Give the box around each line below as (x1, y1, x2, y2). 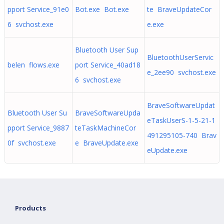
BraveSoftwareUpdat (146, 100, 215, 110)
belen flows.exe (7, 60, 59, 69)
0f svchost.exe (7, 138, 56, 147)
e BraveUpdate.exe (74, 138, 138, 147)
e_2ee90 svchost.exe (146, 67, 216, 77)
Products (15, 203, 46, 212)
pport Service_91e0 (7, 4, 69, 14)
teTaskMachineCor (74, 123, 136, 132)
